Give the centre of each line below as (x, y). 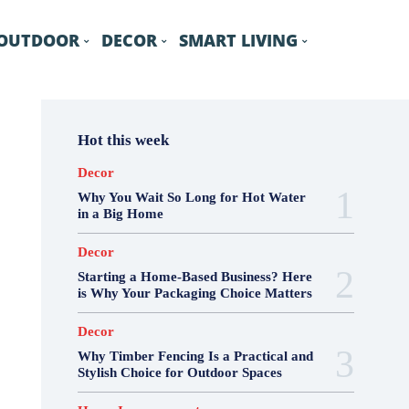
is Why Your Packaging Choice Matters (194, 293)
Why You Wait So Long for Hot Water (191, 197)
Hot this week (123, 140)
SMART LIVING (238, 40)
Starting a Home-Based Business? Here (194, 277)
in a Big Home (120, 214)
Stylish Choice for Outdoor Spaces (179, 372)
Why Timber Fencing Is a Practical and (195, 356)
